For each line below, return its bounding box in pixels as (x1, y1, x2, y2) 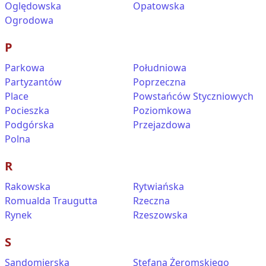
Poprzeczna (133, 75, 186, 88)
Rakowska (5, 180, 50, 193)
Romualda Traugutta (5, 194, 97, 207)
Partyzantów (5, 75, 62, 88)
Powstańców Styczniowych (133, 90, 254, 103)
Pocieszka (5, 104, 49, 117)
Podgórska (5, 118, 54, 131)
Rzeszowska (133, 208, 188, 221)
